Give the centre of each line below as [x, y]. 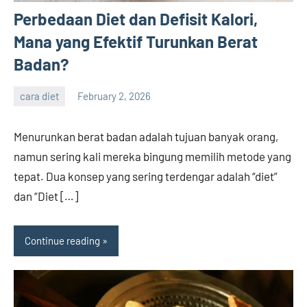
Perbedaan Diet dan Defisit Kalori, [136, 19]
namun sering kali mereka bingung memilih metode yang [152, 156]
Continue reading [62, 241]
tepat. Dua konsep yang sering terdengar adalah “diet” [146, 176]
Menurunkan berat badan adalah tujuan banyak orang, [146, 136]
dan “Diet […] [46, 196]
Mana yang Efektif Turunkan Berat [136, 41]
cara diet [39, 96]
